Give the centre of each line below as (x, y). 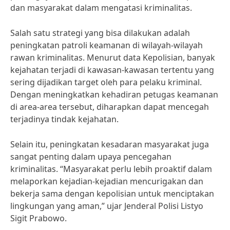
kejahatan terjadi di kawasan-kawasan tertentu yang (112, 70)
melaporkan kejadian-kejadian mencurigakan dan (107, 181)
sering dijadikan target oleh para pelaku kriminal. (106, 82)
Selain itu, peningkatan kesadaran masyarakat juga (110, 144)
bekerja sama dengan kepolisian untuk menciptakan (112, 194)
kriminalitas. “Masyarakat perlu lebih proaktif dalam (111, 169)
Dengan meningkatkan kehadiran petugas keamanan (114, 94)
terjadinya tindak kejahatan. (64, 119)
